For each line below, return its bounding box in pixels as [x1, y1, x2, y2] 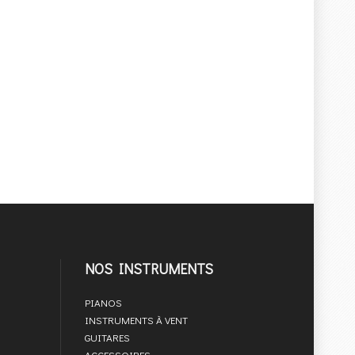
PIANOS [85, 296, 122, 309]
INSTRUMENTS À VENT [85, 313, 188, 326]
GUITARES [85, 330, 130, 344]
